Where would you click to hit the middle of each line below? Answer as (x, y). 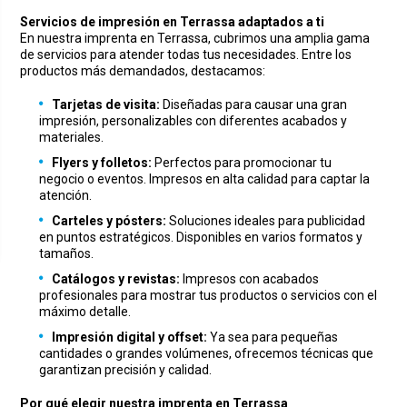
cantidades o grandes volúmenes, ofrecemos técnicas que (207, 354)
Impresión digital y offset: (130, 338)
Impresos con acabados (250, 279)
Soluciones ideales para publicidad (266, 221)
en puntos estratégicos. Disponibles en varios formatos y (201, 238)
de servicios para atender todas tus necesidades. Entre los (186, 55)
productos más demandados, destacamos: (143, 71)
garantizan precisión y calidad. (126, 370)
